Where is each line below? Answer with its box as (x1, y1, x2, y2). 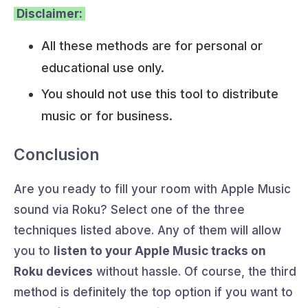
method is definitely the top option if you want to (14, 285, 293, 299)
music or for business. (41, 108, 173, 123)
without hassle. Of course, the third (93, 264, 296, 278)
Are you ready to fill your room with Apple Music (14, 181, 291, 196)
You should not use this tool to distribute (41, 86, 278, 101)
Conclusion (14, 144, 99, 164)
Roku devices (14, 264, 93, 278)
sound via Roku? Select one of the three (14, 202, 245, 217)
